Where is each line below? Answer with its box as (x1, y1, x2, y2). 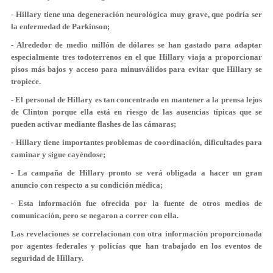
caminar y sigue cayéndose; (11, 150, 105, 159)
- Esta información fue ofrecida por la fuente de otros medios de (11, 199, 262, 208)
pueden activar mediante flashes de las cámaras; (11, 119, 176, 129)
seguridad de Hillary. (11, 253, 83, 263)
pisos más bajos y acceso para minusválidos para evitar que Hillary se (11, 65, 262, 74)
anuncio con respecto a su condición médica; (11, 180, 163, 190)
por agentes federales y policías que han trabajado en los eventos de (11, 241, 262, 250)
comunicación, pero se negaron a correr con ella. (11, 211, 179, 220)
